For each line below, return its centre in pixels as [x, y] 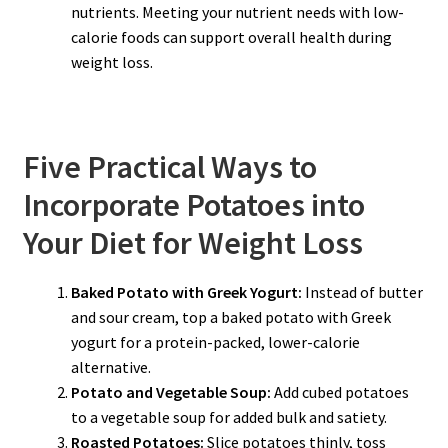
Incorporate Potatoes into [193, 205]
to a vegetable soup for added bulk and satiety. [228, 416]
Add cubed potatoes [339, 391]
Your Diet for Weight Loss [192, 243]
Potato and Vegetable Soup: [170, 391]
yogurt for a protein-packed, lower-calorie [215, 341]
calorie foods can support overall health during [231, 36]
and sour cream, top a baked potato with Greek [230, 316]
